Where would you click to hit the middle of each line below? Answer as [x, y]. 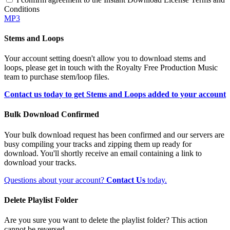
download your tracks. [40, 162]
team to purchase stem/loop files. [57, 77]
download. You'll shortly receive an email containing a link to [103, 153]
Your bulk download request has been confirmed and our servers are [114, 135]
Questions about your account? [55, 180]
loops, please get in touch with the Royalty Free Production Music [111, 68]
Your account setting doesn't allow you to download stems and [105, 59]
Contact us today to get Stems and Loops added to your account [115, 94]
